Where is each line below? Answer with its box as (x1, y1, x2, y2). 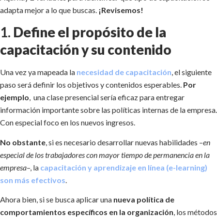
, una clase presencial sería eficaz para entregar (29, 93, 185, 102)
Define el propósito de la (13, 24, 166, 41)
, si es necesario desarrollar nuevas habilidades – (46, 137, 203, 147)
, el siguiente (171, 67, 212, 77)
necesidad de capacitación (77, 67, 171, 77)
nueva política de (113, 194, 174, 204)
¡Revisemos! (98, 5, 145, 15)
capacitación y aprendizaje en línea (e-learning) (40, 162, 207, 172)
